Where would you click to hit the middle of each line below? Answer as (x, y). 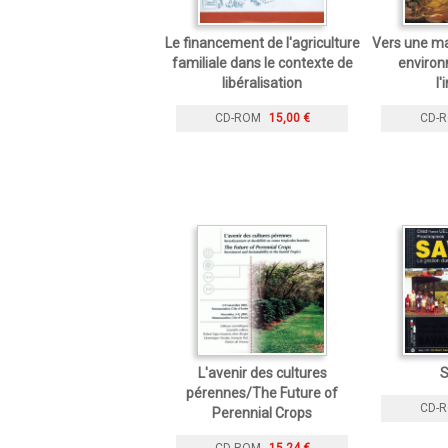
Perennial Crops (262, 412)
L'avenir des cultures (262, 372)
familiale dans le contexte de (262, 62)
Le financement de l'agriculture (262, 42)
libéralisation (262, 82)
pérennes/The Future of (262, 392)
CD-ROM (237, 118)
